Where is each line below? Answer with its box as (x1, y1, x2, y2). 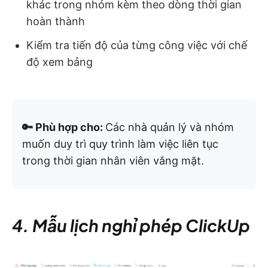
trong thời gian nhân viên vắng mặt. (22, 154, 204, 167)
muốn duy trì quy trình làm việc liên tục (22, 138, 218, 151)
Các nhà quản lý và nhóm (105, 121, 234, 134)
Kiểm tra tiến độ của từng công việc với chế (26, 39, 247, 52)
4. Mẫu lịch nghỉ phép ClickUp (12, 215, 250, 236)
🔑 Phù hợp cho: (22, 121, 105, 134)
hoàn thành (26, 15, 85, 28)
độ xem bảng (26, 56, 93, 69)
